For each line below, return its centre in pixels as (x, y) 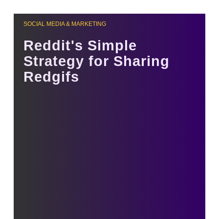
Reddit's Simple (80, 46)
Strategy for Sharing (97, 61)
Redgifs (51, 77)
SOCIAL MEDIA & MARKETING (65, 24)
